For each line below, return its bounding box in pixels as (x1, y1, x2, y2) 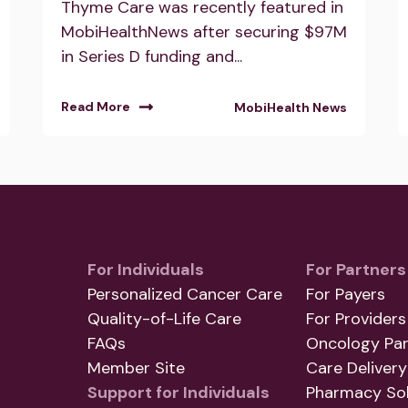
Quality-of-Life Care (87, 308, 241, 331)
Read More (60, 97, 130, 115)
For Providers (306, 308, 406, 331)
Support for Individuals (87, 382, 270, 404)
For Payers (306, 283, 385, 306)
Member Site (87, 357, 185, 380)
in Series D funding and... (60, 45, 242, 67)
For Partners (306, 259, 406, 281)
